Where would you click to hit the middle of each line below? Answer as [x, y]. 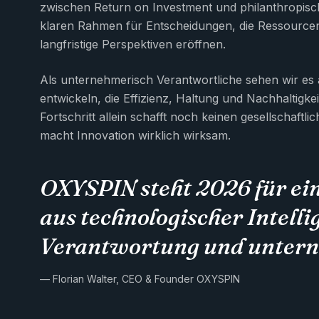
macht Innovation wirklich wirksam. [135, 135]
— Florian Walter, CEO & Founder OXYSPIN [140, 279]
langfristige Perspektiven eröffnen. [133, 44]
